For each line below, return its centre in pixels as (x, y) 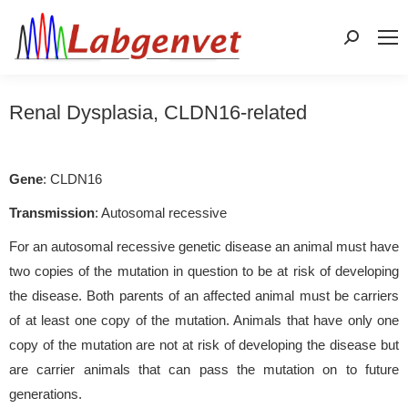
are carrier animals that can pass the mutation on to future (204, 369)
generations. (46, 393)
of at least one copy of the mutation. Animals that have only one (204, 320)
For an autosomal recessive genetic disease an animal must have (204, 246)
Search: (367, 41)
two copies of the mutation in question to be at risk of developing (204, 270)
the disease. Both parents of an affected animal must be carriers (204, 295)
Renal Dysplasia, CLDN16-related (158, 112)
